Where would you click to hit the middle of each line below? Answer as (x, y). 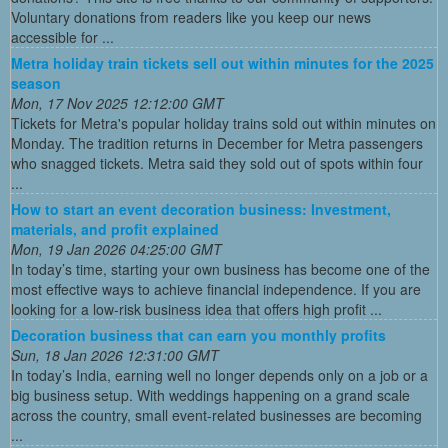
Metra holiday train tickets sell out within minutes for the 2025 (222, 62)
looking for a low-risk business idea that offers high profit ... (196, 308)
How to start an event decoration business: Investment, (201, 208)
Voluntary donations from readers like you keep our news (191, 16)
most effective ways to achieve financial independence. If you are (216, 288)
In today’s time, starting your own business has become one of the (220, 268)
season (36, 82)
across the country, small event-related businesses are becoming (216, 414)
